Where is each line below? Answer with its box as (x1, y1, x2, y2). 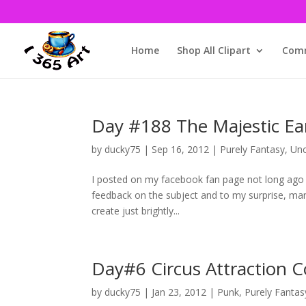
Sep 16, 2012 (152, 143, 210, 156)
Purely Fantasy (220, 143, 286, 156)
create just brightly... (92, 204, 180, 217)
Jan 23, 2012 (152, 286, 207, 298)
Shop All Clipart (176, 43, 251, 57)
